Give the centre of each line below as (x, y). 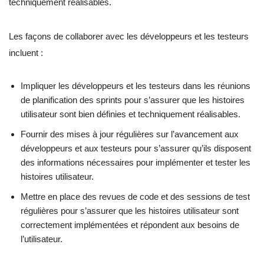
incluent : (26, 53)
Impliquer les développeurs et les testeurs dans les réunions (136, 86)
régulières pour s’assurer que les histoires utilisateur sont (130, 211)
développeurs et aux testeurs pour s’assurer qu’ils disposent (136, 148)
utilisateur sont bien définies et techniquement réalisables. (131, 114)
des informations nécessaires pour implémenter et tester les (136, 163)
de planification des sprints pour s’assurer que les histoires (133, 100)
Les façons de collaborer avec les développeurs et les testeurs (129, 37)
